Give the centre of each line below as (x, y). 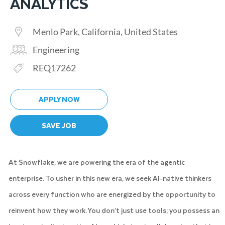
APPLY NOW (59, 99)
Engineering (55, 49)
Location (27, 31)
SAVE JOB (59, 125)
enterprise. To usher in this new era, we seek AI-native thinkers (110, 178)
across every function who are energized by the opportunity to (112, 194)
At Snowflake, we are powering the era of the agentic (96, 162)
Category (28, 49)
